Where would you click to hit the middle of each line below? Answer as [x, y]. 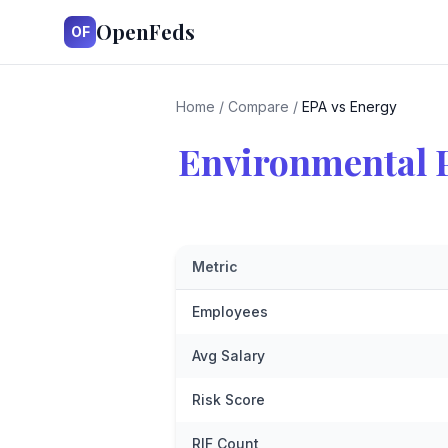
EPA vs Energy [349, 106]
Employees [230, 311]
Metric [215, 266]
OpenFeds [145, 31]
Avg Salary [228, 355]
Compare [258, 106]
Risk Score [228, 399]
